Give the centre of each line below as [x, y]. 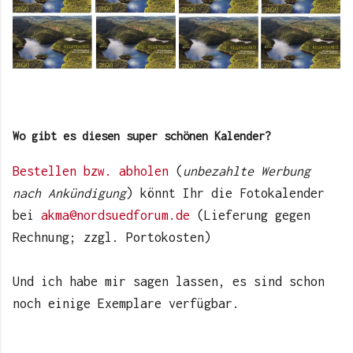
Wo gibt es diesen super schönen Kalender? [142, 136]
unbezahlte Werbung [247, 171]
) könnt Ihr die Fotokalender [225, 193]
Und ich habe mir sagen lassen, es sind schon [169, 282]
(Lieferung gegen [250, 216]
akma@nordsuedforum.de [115, 216]
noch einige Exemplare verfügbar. [126, 304]
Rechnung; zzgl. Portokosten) [112, 238]
